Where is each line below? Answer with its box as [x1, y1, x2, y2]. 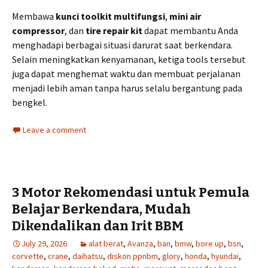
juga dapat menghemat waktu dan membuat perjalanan [12, 67, 240, 80]
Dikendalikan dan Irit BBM [12, 217, 184, 234]
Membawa [12, 10, 56, 22]
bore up [196, 237, 224, 249]
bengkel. [12, 96, 47, 108]
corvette [12, 250, 44, 261]
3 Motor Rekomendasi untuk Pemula [12, 184, 249, 200]
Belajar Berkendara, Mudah [12, 200, 191, 217]
